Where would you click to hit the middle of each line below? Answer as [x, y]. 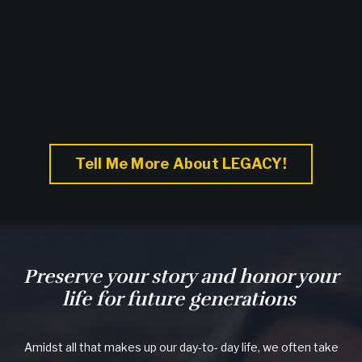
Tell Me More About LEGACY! [181, 164]
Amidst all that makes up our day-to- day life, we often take [181, 347]
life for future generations [181, 299]
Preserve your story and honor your [181, 276]
